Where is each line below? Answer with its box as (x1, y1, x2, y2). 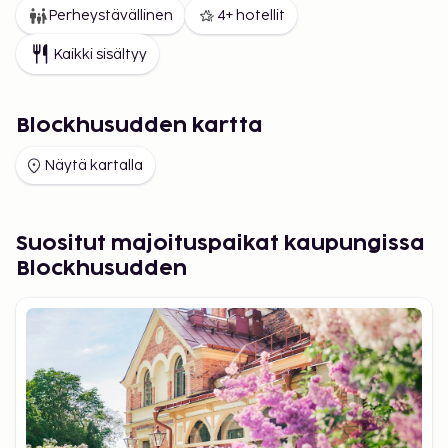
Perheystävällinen (48, 7, 173, 24)
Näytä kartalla (44, 157, 143, 174)
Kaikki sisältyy (53, 45, 147, 63)
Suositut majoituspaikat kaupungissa (16, 234, 425, 254)
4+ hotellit (217, 7, 285, 24)
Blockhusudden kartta (16, 116, 263, 136)
